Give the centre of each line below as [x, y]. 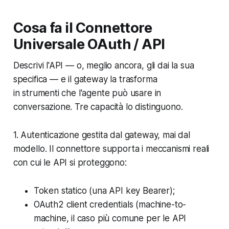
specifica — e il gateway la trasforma [85, 79]
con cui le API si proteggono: [70, 163]
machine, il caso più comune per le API [110, 219]
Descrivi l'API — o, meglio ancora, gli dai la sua [104, 66]
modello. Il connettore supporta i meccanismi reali [111, 149]
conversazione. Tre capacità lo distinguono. [98, 107]
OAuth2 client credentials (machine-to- [110, 205]
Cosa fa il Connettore [83, 28]
